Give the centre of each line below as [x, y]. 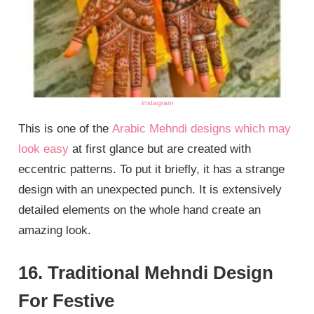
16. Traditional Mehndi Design [146, 272]
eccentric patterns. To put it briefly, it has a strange [152, 170]
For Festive [67, 300]
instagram [157, 103]
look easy [44, 149]
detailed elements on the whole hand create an [140, 210]
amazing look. [55, 231]
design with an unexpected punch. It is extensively [150, 190]
